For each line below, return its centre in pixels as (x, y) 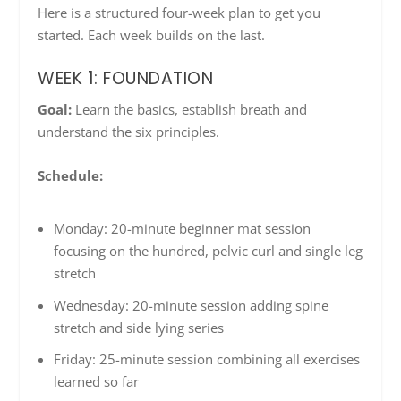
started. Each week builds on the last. (152, 34)
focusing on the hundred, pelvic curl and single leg (208, 251)
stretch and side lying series (138, 327)
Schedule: (71, 175)
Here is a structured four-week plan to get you (179, 12)
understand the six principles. (129, 131)
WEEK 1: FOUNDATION (126, 78)
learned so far (96, 382)
